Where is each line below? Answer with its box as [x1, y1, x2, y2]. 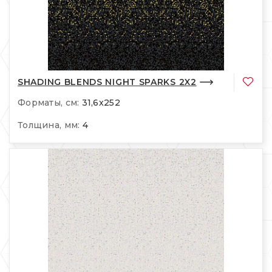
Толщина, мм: [18, 120, 80, 131]
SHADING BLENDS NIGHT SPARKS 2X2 [18, 76, 197, 87]
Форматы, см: [18, 97, 80, 109]
